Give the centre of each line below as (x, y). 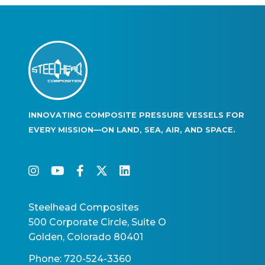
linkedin (162, 170)
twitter (138, 170)
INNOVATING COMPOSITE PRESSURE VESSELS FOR (136, 115)
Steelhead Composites (84, 208)
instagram (79, 170)
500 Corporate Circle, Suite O (97, 222)
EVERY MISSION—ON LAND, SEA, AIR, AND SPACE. (132, 130)
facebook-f (123, 170)
